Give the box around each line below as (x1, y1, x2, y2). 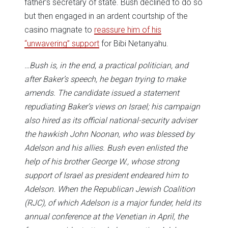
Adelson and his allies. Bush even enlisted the (24, 142, 187, 153)
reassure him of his (94, 24, 161, 35)
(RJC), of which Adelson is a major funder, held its (24, 197, 201, 208)
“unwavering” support (24, 38, 99, 48)
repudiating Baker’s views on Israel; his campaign (24, 101, 200, 111)
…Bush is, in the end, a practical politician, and (24, 60, 188, 70)
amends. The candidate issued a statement (24, 88, 179, 98)
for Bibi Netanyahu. (99, 38, 168, 48)
